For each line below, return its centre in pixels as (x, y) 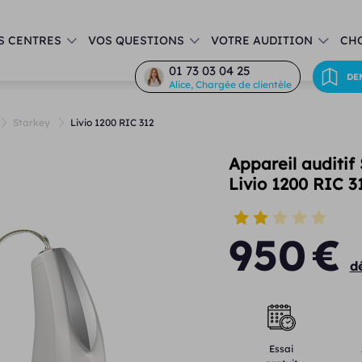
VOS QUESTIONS (137, 40)
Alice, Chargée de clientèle (230, 84)
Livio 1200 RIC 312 (112, 122)
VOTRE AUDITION (262, 40)
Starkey (32, 122)
